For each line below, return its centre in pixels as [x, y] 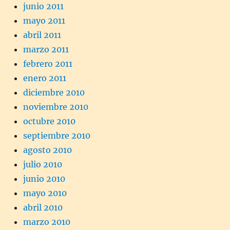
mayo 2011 [44, 20]
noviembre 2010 [56, 107]
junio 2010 [44, 178]
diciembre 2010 [54, 92]
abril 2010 [43, 207]
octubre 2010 [49, 121]
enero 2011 [45, 78]
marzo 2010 [47, 222]
